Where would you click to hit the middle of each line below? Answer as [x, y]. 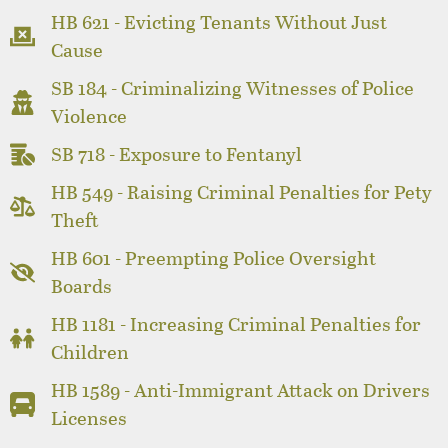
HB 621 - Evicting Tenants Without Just [219, 22]
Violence [89, 116]
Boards [82, 286]
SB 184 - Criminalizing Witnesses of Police [233, 88]
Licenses [89, 418]
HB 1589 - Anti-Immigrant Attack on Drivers [241, 390]
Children [90, 352]
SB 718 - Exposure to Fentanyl [177, 154]
